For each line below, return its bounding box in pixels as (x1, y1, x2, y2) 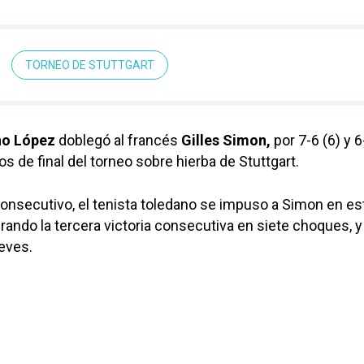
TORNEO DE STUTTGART (25, 58, 154, 72)
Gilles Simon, (181, 132, 271, 149)
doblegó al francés (55, 132, 181, 149)
